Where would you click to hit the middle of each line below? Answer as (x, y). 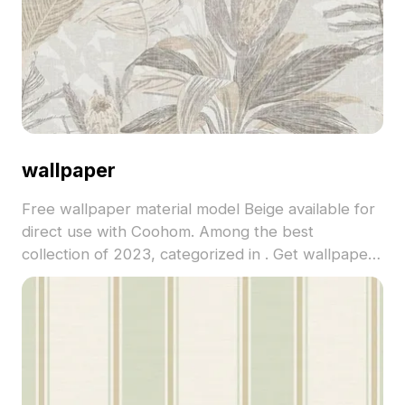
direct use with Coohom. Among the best (167, 231)
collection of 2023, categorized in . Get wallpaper (198, 254)
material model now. (92, 276)
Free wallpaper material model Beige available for (198, 208)
